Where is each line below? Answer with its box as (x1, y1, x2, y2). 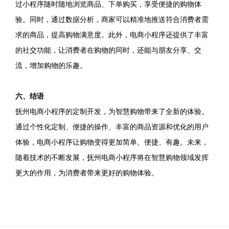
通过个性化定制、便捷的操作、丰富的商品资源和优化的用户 (15, 123, 209, 131)
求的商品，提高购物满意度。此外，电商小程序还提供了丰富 (15, 31, 209, 39)
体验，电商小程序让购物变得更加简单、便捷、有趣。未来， (15, 138, 209, 146)
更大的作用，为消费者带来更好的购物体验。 (15, 169, 158, 177)
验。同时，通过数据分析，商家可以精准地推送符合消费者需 (15, 15, 209, 24)
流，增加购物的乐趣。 (15, 61, 87, 70)
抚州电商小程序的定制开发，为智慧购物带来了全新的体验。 (15, 107, 209, 116)
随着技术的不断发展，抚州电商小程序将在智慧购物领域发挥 (15, 153, 209, 162)
